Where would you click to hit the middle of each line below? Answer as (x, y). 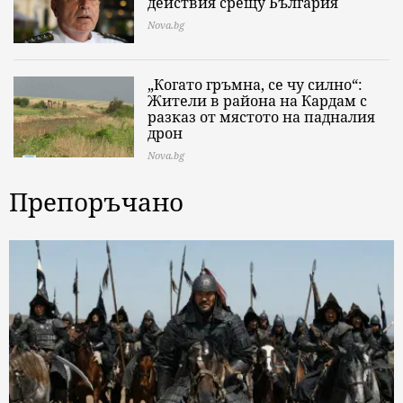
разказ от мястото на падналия (261, 117)
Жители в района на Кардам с (257, 101)
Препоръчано (96, 202)
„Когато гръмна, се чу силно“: (255, 85)
